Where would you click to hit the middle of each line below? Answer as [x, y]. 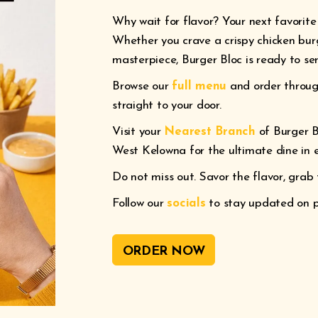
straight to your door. [167, 105]
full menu [199, 86]
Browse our [142, 86]
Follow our [140, 203]
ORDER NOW [164, 252]
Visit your [138, 131]
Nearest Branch [210, 131]
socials [186, 203]
